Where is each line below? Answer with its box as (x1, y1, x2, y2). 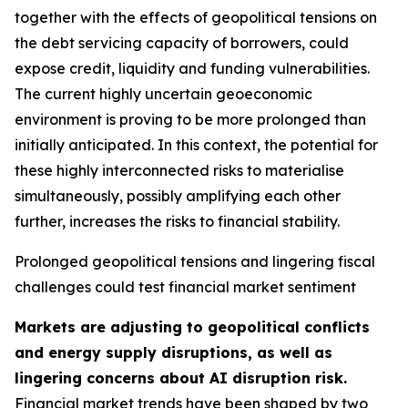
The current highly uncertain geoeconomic (15, 85, 312, 103)
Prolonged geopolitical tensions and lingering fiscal (15, 252, 375, 270)
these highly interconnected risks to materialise (15, 161, 344, 179)
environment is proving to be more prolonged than (15, 110, 366, 128)
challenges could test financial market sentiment (15, 278, 356, 296)
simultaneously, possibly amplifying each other (15, 187, 341, 205)
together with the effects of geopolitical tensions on (15, 8, 377, 26)
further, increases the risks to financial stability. (15, 212, 340, 230)
